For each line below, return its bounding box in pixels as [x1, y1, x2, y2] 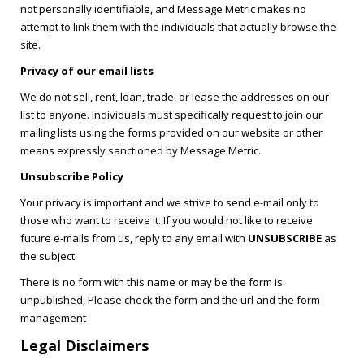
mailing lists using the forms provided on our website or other [20, 125, 323, 140]
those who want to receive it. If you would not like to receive [20, 213, 313, 227]
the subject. [20, 249, 77, 263]
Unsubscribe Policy [20, 169, 123, 184]
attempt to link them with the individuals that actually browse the [20, 19, 336, 34]
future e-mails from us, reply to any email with [20, 231, 248, 245]
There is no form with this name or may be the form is [20, 275, 283, 289]
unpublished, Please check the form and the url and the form [20, 292, 320, 307]
